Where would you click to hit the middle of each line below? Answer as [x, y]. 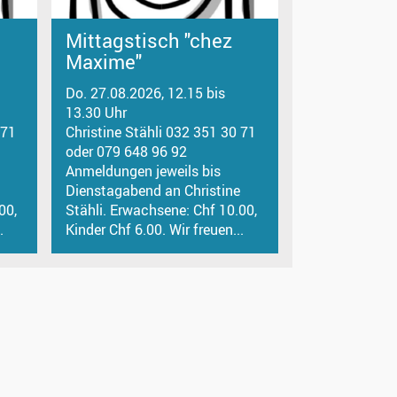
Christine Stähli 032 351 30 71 [161, 132]
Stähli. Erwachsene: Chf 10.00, [162, 210]
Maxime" [104, 62]
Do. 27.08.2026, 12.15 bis [146, 93]
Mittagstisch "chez [149, 41]
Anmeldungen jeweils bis [144, 171]
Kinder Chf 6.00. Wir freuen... [155, 229]
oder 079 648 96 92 [127, 151]
